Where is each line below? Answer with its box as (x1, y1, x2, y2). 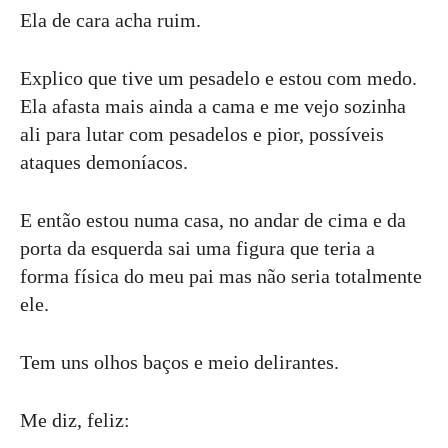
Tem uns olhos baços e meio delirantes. (20, 350, 339, 373)
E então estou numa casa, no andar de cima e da (20, 208, 406, 231)
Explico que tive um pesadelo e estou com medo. (20, 66, 417, 89)
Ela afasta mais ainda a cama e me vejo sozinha (20, 94, 406, 117)
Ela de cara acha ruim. (20, 8, 201, 31)
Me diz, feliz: (20, 408, 130, 431)
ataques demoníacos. (20, 150, 188, 173)
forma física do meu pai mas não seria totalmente (20, 264, 422, 287)
